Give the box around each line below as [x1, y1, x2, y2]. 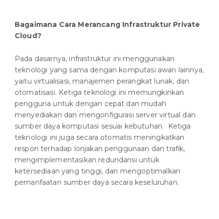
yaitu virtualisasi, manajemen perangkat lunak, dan [15, 76, 190, 86]
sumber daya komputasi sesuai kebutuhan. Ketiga [15, 121, 191, 131]
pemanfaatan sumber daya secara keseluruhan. [15, 177, 179, 187]
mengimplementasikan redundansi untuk [15, 155, 159, 164]
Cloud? [15, 31, 42, 40]
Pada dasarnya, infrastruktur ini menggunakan [15, 54, 175, 63]
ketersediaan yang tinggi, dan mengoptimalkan [15, 166, 181, 175]
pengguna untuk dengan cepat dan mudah [15, 99, 166, 108]
